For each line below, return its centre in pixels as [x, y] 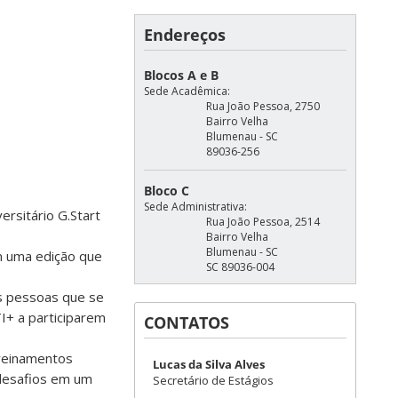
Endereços [185, 35]
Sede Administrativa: [195, 207]
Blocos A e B [181, 75]
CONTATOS [187, 322]
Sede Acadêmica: [187, 91]
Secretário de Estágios [213, 380]
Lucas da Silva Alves [209, 364]
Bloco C [167, 191]
